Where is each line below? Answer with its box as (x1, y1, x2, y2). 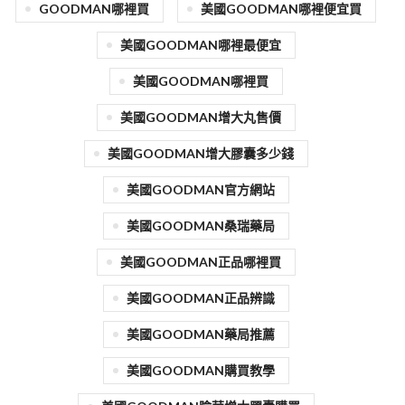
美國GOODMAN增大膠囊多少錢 (107, 146, 294, 162)
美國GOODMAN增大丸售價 (119, 109, 281, 126)
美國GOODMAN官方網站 (126, 182, 275, 198)
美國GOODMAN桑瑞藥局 (126, 218, 275, 234)
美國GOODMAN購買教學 (126, 363, 275, 379)
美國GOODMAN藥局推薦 (126, 326, 275, 343)
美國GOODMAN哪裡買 (132, 73, 268, 89)
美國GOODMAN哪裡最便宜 (119, 37, 281, 53)
